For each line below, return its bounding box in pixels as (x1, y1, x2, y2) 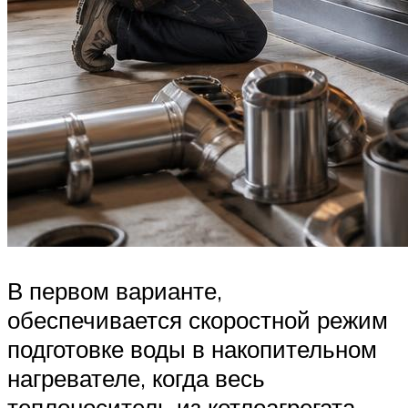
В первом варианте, (7, 275, 222, 305)
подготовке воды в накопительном (7, 333, 377, 363)
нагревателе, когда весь (7, 362, 265, 393)
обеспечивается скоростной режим (7, 304, 388, 334)
